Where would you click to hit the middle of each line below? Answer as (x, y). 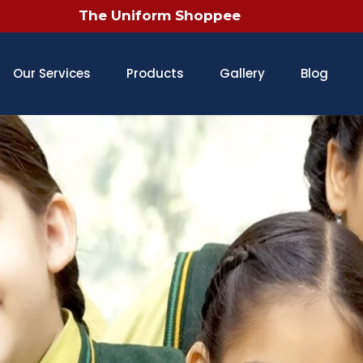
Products (155, 73)
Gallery (242, 73)
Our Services (52, 73)
